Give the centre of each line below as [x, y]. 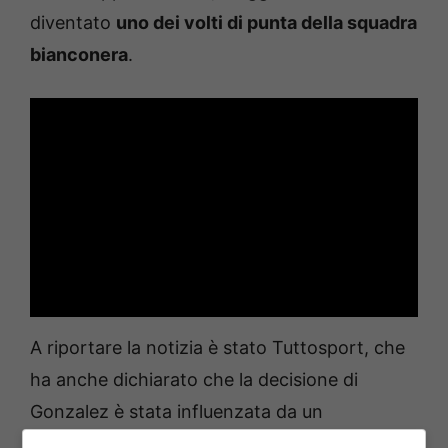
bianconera [79, 55]
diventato [73, 23]
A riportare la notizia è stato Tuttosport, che [217, 347]
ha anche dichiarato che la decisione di [194, 379]
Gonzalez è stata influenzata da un [176, 411]
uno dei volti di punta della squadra [266, 23]
